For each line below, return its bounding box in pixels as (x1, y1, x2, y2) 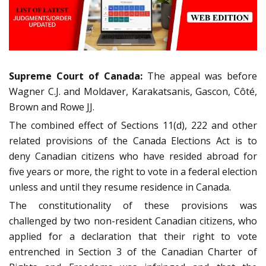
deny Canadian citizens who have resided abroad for (9, 150, 257, 163)
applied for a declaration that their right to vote (9, 230, 257, 243)
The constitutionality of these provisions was (9, 199, 257, 213)
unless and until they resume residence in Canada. (9, 180, 231, 194)
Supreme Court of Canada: (9, 69, 147, 83)
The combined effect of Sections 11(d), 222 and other (9, 119, 257, 132)
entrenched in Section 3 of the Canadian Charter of (9, 245, 257, 259)
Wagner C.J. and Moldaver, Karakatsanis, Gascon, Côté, (9, 85, 257, 99)
